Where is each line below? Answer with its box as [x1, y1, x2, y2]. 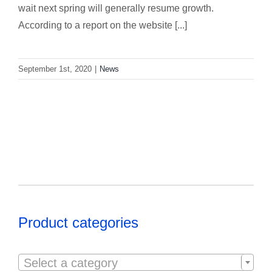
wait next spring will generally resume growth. [18, 2, 214, 13]
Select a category [24, 256, 118, 270]
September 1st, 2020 [18, 64, 92, 73]
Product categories [18, 214, 138, 231]
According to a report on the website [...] [18, 19, 187, 30]
